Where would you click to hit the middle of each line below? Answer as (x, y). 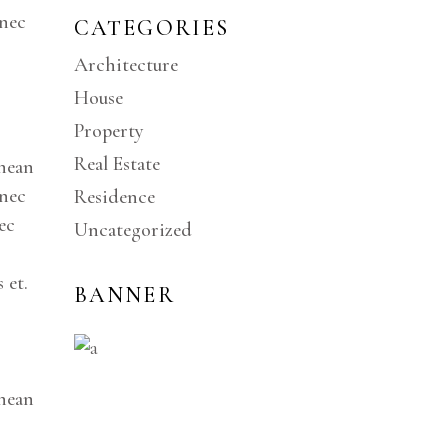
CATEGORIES (151, 28)
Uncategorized (132, 230)
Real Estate (116, 164)
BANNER (124, 295)
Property (108, 131)
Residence (114, 197)
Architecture (125, 65)
